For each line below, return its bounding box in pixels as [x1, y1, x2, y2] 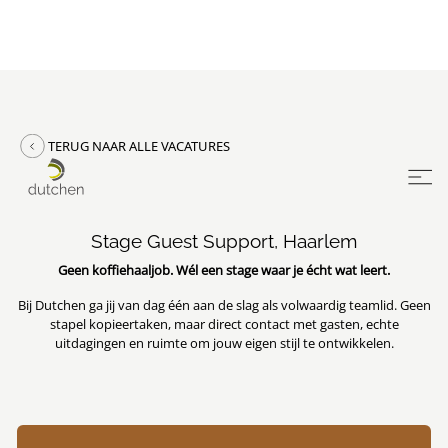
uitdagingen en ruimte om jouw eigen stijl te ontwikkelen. [54, 334, 394, 352]
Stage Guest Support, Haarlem [91, 230, 357, 252]
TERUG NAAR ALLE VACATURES [48, 137, 230, 155]
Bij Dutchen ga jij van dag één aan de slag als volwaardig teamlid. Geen [17, 296, 431, 314]
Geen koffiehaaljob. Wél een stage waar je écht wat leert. [58, 261, 390, 279]
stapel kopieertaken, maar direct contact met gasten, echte [49, 315, 399, 333]
